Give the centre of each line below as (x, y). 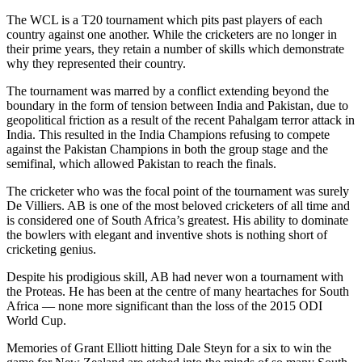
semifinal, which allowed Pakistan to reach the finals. (141, 164)
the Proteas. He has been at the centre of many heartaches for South (178, 292)
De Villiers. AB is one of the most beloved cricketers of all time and (178, 206)
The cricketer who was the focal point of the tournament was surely (178, 192)
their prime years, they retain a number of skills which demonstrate (175, 49)
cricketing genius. (53, 250)
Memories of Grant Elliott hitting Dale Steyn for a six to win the (169, 348)
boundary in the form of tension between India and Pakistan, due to (177, 106)
